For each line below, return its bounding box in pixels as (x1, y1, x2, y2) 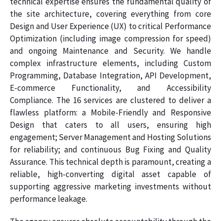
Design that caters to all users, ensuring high (10, 119, 211, 130)
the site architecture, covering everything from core (10, 8, 211, 19)
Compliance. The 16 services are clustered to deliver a (10, 94, 211, 106)
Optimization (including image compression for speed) (10, 33, 211, 44)
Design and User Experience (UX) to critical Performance (10, 20, 211, 32)
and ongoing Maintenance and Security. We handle (10, 45, 211, 56)
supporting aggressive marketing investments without (10, 181, 211, 192)
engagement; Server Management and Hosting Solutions (10, 131, 211, 143)
